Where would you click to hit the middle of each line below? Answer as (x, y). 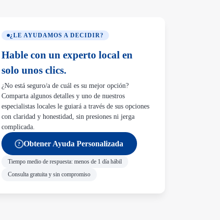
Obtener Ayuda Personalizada (74, 143)
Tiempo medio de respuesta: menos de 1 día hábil (65, 161)
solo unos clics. (34, 70)
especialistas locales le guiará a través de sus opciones (76, 106)
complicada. (18, 127)
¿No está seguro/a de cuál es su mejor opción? (65, 86)
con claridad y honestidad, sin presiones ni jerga (68, 117)
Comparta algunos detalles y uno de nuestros (63, 96)
